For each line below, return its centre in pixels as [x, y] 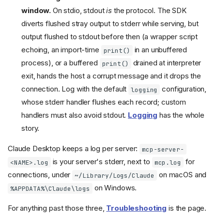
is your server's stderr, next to [101, 162]
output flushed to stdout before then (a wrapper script [110, 37]
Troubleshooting [137, 208]
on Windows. [115, 188]
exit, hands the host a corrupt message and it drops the [111, 76]
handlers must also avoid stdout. [75, 115]
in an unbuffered [160, 50]
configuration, [183, 89]
